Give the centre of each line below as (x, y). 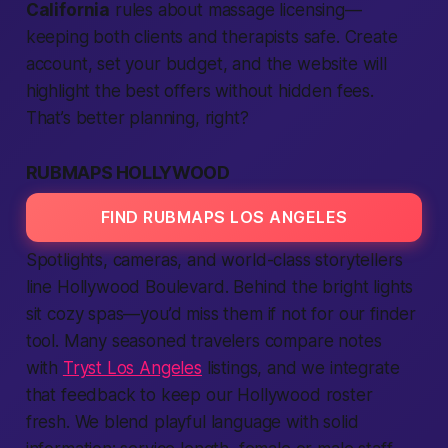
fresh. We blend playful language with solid (192, 422)
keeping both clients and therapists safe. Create (211, 37)
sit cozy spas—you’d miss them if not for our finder (221, 314)
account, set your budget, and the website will (206, 64)
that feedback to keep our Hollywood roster (199, 395)
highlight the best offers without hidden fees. (199, 91)
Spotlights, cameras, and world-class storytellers (214, 260)
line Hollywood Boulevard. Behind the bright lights (219, 287)
